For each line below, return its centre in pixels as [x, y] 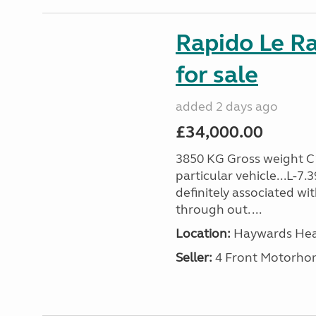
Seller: [194, 257]
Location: [203, 233]
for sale [217, 75]
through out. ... [218, 209]
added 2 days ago [226, 107]
